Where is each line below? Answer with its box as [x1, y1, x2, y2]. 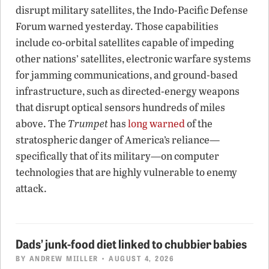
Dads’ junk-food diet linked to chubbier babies [16, 234, 247, 252]
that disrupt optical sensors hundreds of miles [16, 100, 225, 114]
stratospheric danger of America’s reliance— [16, 132, 220, 147]
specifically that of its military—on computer [16, 148, 219, 163]
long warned [128, 116, 185, 130]
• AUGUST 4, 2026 [98, 252, 174, 263]
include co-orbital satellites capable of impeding [16, 35, 234, 49]
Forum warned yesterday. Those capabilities [16, 19, 219, 33]
